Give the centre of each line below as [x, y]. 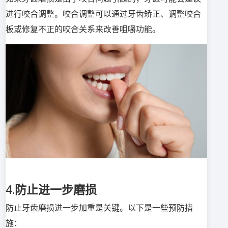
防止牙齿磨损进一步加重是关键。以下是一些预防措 [99, 207]
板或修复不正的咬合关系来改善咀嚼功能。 [83, 29]
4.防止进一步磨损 [51, 189]
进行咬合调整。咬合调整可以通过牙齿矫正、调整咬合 [103, 14]
